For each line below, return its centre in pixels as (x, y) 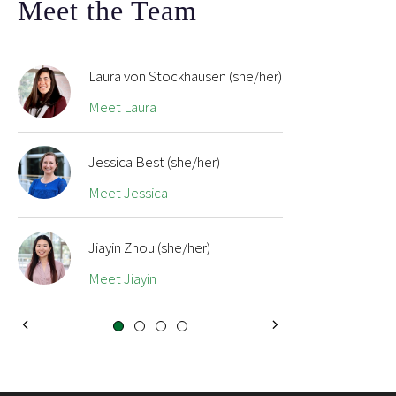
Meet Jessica (128, 193)
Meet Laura (122, 107)
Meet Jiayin (122, 279)
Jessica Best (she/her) (154, 162)
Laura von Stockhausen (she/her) (185, 76)
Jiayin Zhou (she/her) (149, 248)
